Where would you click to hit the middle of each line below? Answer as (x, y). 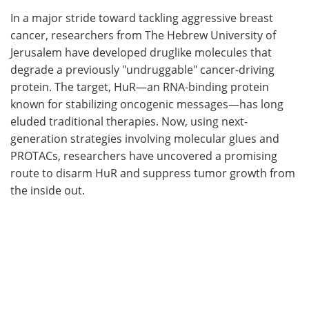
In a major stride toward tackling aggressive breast (142, 17)
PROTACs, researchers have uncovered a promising (144, 155)
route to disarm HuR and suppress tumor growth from (153, 172)
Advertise (231, 27)
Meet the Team (77, 27)
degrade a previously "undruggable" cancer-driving (142, 69)
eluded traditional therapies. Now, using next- (129, 121)
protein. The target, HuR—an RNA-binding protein (140, 86)
